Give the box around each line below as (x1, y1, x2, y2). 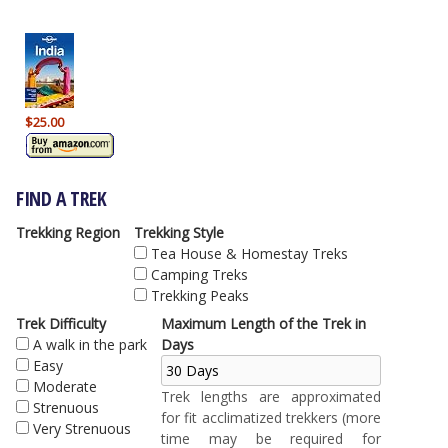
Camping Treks (151, 265, 248, 285)
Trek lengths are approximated (161, 387, 381, 407)
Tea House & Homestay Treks (151, 244, 348, 264)
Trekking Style (134, 223, 224, 243)
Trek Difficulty (16, 314, 106, 334)
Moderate (33, 377, 97, 397)
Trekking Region (16, 223, 120, 243)
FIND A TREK (16, 185, 107, 213)
